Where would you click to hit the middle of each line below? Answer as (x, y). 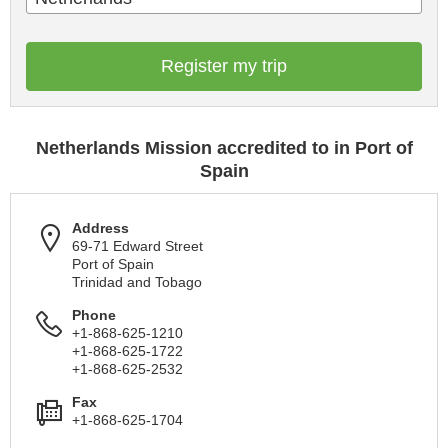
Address (100, 228)
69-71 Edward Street (137, 246)
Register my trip (224, 66)
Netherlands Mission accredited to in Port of (224, 148)
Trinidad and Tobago (137, 282)
